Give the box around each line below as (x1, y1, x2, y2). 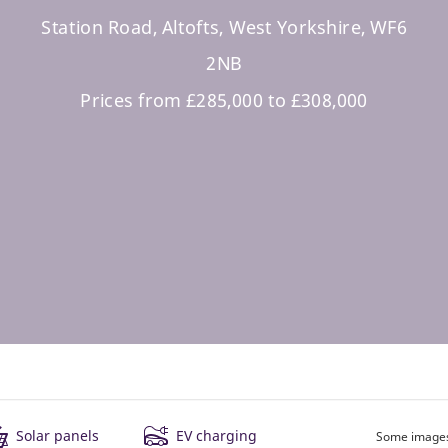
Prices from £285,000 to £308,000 (80, 87, 368, 113)
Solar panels (16, 426, 99, 445)
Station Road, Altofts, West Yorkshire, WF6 (41, 13, 407, 40)
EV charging (176, 426, 257, 445)
